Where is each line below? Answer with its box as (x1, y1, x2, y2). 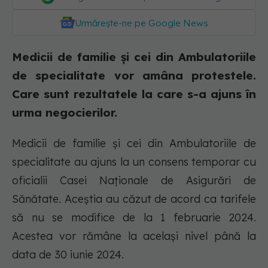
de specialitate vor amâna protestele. (12, 68, 256, 83)
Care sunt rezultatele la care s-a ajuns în (12, 87, 256, 101)
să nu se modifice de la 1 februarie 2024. (12, 211, 256, 224)
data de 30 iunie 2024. (12, 248, 127, 261)
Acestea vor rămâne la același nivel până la (12, 229, 256, 243)
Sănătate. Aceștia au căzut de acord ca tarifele (12, 192, 256, 206)
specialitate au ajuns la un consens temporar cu (12, 155, 256, 169)
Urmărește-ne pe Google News (75, 17, 208, 29)
